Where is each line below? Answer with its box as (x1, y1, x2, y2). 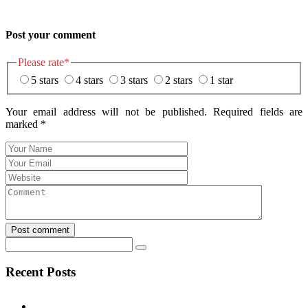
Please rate (18, 56, 64, 69)
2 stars (165, 74, 192, 86)
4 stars (76, 74, 103, 86)
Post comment (11, 224, 69, 235)
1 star (210, 74, 233, 86)
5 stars (31, 74, 58, 86)
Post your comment (5, 29, 96, 41)
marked (5, 118, 41, 130)
